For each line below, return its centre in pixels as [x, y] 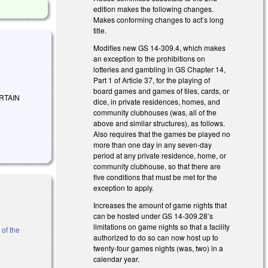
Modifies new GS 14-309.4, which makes [160, 47]
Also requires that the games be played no [162, 133]
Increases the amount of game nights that [160, 205]
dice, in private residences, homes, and [157, 101]
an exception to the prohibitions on [150, 58]
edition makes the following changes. [154, 8]
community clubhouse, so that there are [157, 166]
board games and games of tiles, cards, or [162, 90]
